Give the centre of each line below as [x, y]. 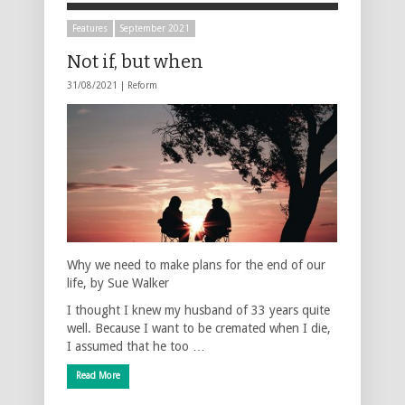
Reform [142, 85]
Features [90, 28]
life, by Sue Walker [118, 283]
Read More [98, 375]
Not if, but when [135, 61]
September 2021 [155, 28]
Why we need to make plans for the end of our [196, 264]
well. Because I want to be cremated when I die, [199, 328]
